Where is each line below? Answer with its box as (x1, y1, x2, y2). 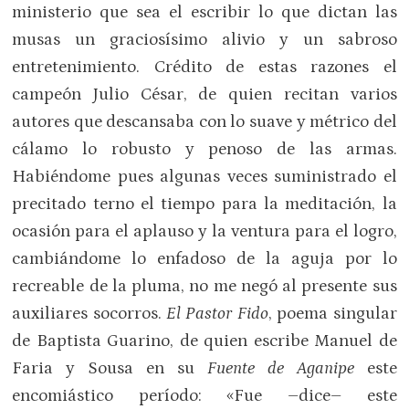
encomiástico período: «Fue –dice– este (12, 385, 397, 405)
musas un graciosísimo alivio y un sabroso (12, 29, 397, 49)
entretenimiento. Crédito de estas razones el (12, 57, 397, 77)
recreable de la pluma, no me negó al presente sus (12, 276, 397, 296)
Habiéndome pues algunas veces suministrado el (12, 166, 397, 186)
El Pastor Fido (166, 303, 268, 323)
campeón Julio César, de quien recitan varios (12, 84, 397, 104)
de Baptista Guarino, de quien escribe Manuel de (12, 330, 397, 351)
